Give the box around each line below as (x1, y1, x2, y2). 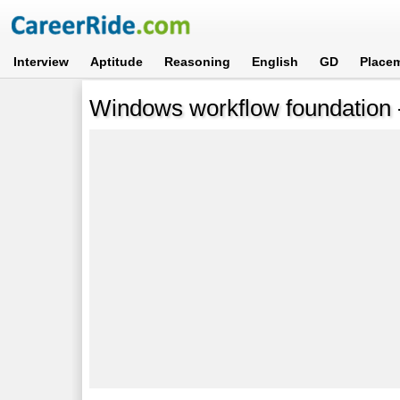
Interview (13, 54, 70, 69)
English (252, 54, 299, 69)
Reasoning (164, 54, 231, 69)
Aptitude (90, 54, 144, 69)
